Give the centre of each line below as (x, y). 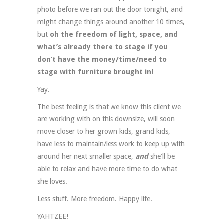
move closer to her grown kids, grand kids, (104, 131)
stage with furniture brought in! (95, 71)
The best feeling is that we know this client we (109, 106)
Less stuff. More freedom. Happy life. (95, 198)
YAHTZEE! (53, 216)
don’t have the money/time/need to (102, 59)
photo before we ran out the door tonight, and (110, 9)
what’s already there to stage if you (103, 47)
